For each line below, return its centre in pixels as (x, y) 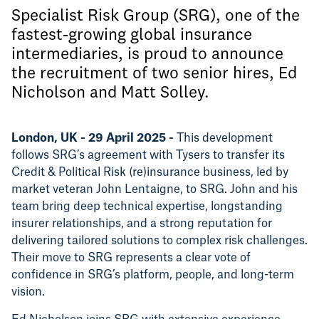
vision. (28, 292)
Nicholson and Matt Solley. (110, 92)
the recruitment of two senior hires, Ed (154, 73)
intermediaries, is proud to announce (147, 53)
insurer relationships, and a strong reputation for (142, 224)
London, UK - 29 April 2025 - (93, 138)
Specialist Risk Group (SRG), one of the (156, 15)
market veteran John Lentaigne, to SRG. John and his (155, 190)
